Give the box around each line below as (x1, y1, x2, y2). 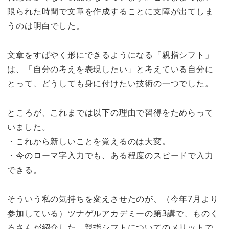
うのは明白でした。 (7, 20, 85, 32)
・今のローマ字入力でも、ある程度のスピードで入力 (7, 149, 214, 161)
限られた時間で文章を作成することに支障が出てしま (7, 6, 214, 17)
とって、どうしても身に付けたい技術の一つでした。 (7, 78, 214, 89)
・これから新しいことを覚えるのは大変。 (7, 135, 171, 147)
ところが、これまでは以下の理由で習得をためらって (7, 106, 214, 118)
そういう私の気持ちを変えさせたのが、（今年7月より (7, 193, 219, 204)
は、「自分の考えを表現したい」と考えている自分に (7, 63, 214, 75)
